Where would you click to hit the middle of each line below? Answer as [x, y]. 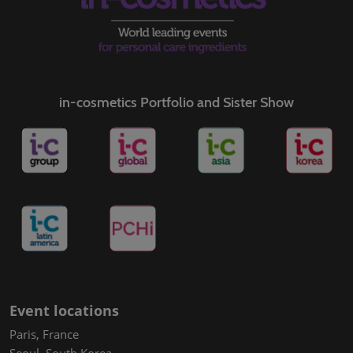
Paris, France [44, 334]
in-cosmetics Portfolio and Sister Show [176, 102]
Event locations [64, 310]
